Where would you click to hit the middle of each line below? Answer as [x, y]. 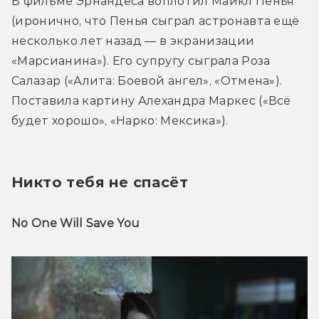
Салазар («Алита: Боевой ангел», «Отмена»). [147, 81]
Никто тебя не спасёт [100, 183]
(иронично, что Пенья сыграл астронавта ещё [156, 21]
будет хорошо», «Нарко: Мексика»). [120, 121]
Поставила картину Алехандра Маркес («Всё [151, 101]
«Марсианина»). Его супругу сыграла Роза [141, 61]
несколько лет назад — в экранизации [133, 41]
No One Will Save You [76, 224]
